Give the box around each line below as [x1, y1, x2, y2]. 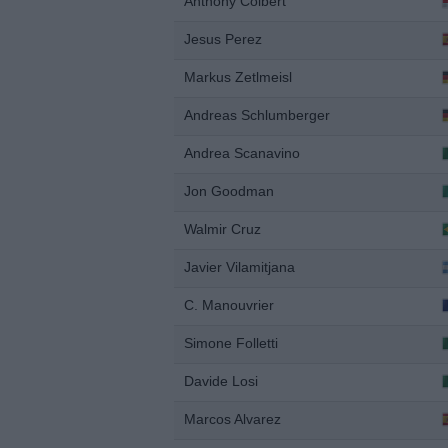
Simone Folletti [184, 335, 278, 351]
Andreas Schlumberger [184, 107, 330, 123]
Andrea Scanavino [184, 145, 300, 161]
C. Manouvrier [184, 297, 274, 313]
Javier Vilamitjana [184, 259, 295, 275]
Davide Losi [184, 373, 258, 389]
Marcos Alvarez [184, 411, 281, 427]
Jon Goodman [184, 183, 274, 199]
